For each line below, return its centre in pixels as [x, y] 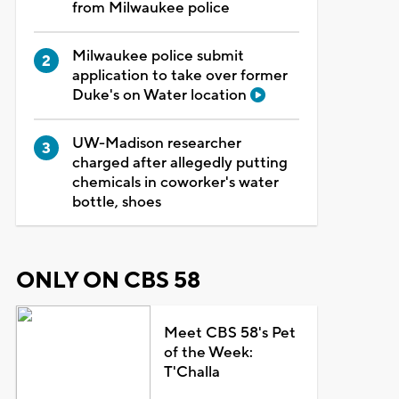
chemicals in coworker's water [175, 182]
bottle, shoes [116, 202]
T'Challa [192, 372]
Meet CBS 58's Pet [230, 333]
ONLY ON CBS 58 [108, 280]
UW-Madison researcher [156, 143]
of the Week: [209, 352]
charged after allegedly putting [179, 163]
